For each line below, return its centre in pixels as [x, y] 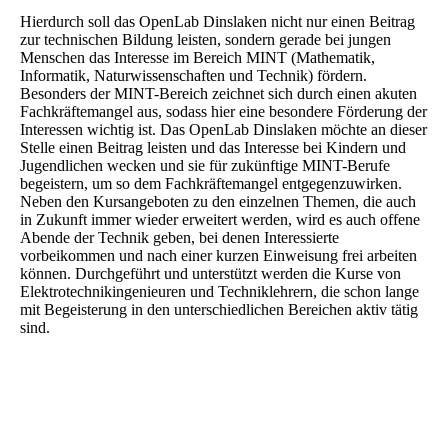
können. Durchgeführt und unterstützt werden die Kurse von [210, 274]
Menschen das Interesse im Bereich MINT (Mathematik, [197, 58]
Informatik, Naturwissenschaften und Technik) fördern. [193, 76]
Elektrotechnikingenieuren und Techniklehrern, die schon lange [219, 292]
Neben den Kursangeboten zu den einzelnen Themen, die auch [218, 202]
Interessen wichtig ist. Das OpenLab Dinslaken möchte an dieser [223, 130]
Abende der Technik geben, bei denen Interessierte [179, 238]
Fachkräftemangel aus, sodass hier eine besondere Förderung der [223, 112]
